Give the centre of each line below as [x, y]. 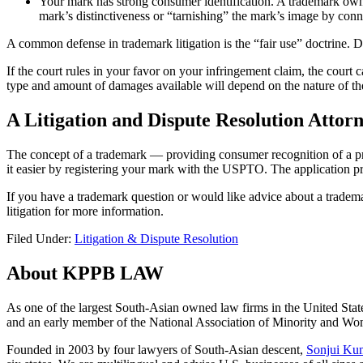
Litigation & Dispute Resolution [156, 239]
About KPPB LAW [85, 273]
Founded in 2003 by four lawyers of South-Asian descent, [156, 349]
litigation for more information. [85, 211]
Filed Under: [41, 239]
